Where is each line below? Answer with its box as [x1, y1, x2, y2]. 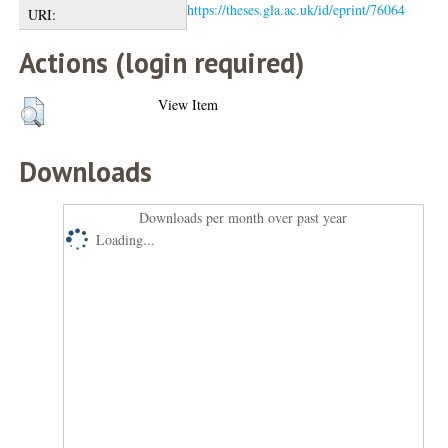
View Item [158, 95, 219, 114]
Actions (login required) [19, 44, 305, 81]
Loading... [96, 230, 156, 249]
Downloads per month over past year [139, 208, 348, 227]
